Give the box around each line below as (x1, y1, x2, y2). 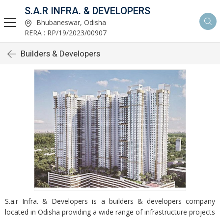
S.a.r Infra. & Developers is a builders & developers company (5, 196, 215, 206)
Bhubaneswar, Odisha (34, 18, 106, 27)
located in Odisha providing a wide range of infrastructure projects (5, 207, 215, 217)
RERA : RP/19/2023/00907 (25, 28, 107, 37)
